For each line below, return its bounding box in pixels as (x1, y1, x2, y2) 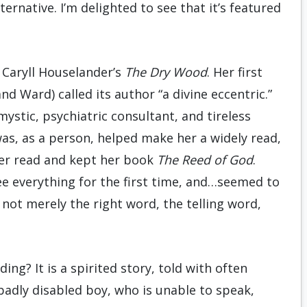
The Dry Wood (125, 64, 207, 80)
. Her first (207, 64, 262, 80)
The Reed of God (157, 151, 253, 168)
